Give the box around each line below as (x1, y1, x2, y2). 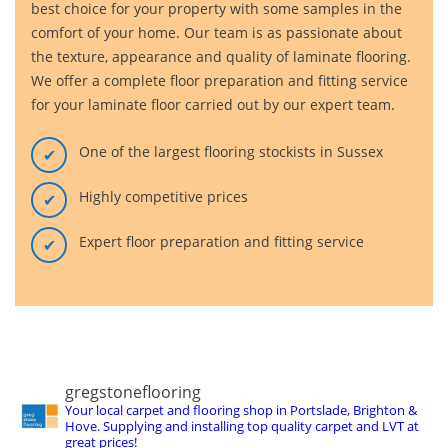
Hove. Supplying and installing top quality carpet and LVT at (65, 417, 419, 435)
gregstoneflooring (65, 381, 201, 403)
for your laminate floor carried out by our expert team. (31, 95, 395, 114)
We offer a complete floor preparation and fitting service (31, 71, 408, 90)
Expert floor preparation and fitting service (79, 232, 364, 251)
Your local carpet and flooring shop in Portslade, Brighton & (65, 401, 417, 419)
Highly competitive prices (79, 187, 248, 206)
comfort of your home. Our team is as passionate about (31, 23, 402, 42)
